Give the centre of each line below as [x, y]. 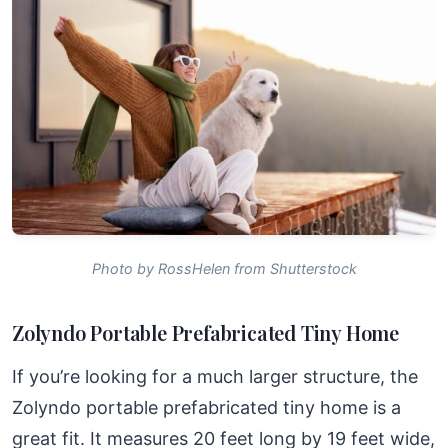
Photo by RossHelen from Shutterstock [224, 269]
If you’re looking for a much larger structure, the [215, 377]
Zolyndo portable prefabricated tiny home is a [206, 408]
